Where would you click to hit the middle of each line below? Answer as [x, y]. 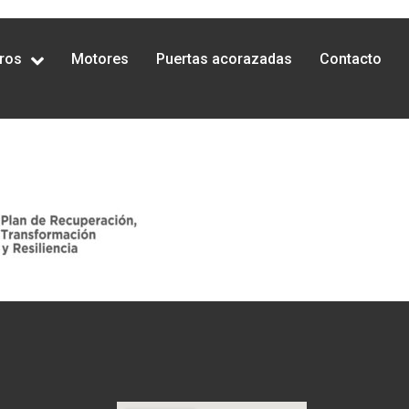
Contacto [350, 59]
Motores [100, 59]
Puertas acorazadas [224, 59]
